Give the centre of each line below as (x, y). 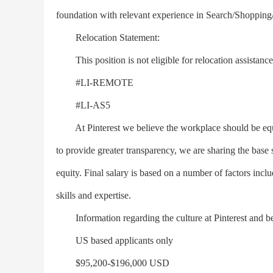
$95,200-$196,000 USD (113, 263)
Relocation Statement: (108, 37)
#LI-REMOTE (95, 83)
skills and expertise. (94, 195)
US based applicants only (115, 240)
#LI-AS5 (83, 105)
